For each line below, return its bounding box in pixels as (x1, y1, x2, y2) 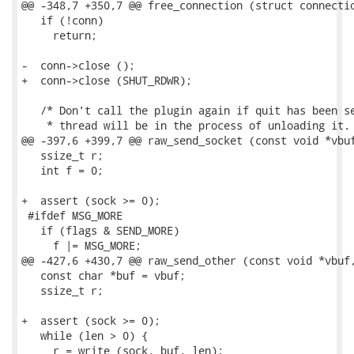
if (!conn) (21, 13, 104, 28)
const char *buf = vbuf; (21, 268, 186, 283)
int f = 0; (21, 163, 104, 178)
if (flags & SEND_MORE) (21, 223, 179, 238)
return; (21, 28, 97, 43)
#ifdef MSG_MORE (21, 208, 122, 223)
